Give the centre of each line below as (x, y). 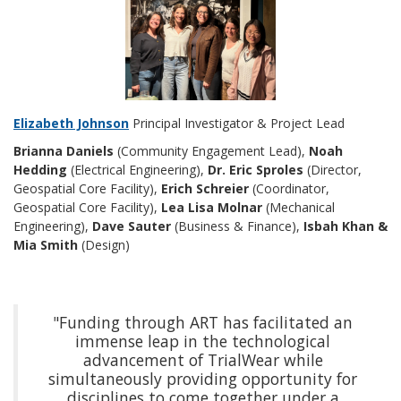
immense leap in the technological (203, 341)
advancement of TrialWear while (203, 359)
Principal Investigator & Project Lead (237, 123)
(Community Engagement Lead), (213, 150)
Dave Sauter (132, 226)
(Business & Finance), (237, 226)
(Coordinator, (289, 188)
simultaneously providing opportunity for (203, 378)
